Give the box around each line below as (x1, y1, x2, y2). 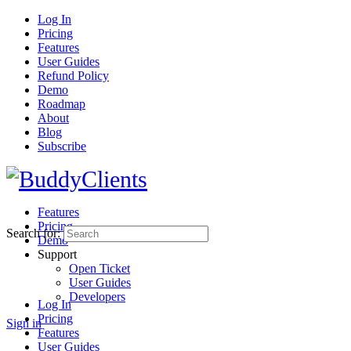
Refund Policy (38, 69, 109, 82)
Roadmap (38, 97, 85, 110)
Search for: (6, 226, 60, 240)
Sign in (6, 317, 42, 330)
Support (38, 248, 77, 261)
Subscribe (38, 139, 86, 153)
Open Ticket (69, 262, 130, 275)
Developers (69, 290, 125, 303)
